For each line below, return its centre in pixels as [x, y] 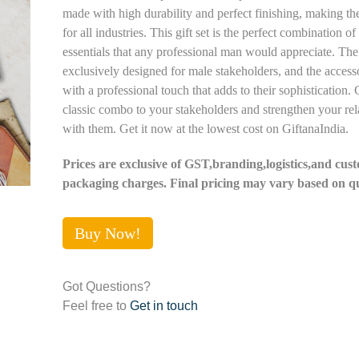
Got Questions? [106, 287]
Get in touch [163, 306]
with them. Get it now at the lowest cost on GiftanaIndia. [205, 129]
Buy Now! [107, 234]
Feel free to [96, 306]
